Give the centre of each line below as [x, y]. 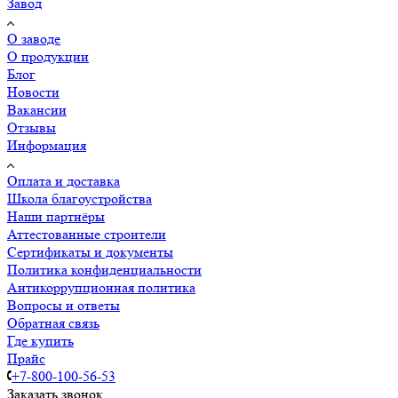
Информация [47, 145]
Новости [33, 92]
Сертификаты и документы [90, 251]
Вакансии [37, 109]
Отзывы [32, 127]
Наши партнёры [56, 216]
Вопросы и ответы [64, 305]
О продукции [48, 56]
